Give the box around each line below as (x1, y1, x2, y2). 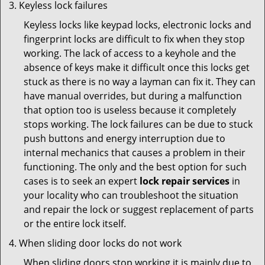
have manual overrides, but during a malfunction (24, 89, 242, 102)
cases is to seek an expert (24, 174, 140, 188)
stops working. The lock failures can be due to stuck (24, 118, 253, 131)
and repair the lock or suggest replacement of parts (24, 203, 254, 216)
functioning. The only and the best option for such (24, 160, 247, 173)
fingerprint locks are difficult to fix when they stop (24, 33, 245, 46)
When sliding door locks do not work (19, 237, 182, 250)
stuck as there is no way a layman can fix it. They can (24, 75, 256, 88)
